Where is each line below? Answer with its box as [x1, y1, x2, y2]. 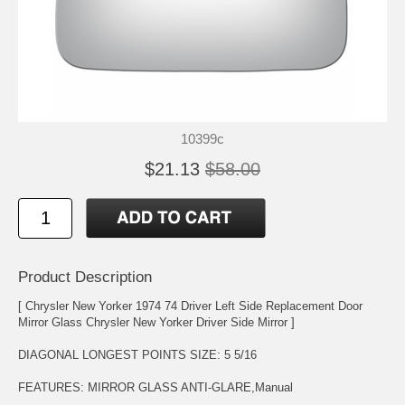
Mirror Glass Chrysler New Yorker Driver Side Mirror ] [18, 315, 295, 329]
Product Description [18, 268, 152, 286]
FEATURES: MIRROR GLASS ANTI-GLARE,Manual [18, 380, 293, 394]
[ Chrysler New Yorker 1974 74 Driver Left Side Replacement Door [18, 298, 363, 313]
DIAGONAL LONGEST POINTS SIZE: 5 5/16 [18, 347, 257, 362]
